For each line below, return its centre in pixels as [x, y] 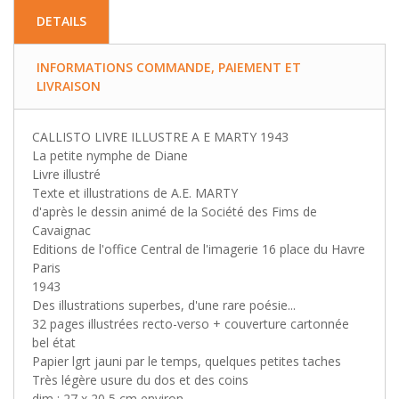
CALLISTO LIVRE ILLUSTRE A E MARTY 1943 [160, 137]
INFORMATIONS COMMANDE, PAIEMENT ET [169, 67]
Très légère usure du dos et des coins [140, 380]
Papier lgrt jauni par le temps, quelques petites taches [187, 361]
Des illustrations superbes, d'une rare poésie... [164, 305]
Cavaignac [61, 230]
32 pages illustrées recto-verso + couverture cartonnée [191, 324]
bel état [54, 342]
